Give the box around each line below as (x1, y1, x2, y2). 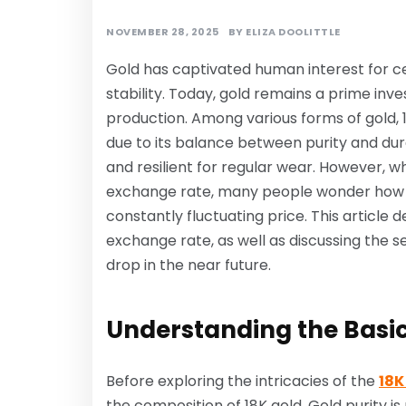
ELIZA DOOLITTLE (246, 24, 341, 39)
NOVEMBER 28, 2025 (106, 24, 219, 39)
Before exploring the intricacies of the (106, 370, 379, 391)
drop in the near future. (106, 254, 271, 275)
